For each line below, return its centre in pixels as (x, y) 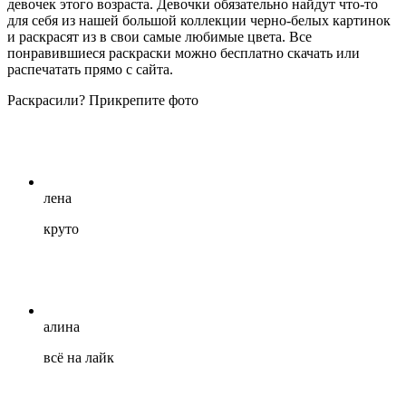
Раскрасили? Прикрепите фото (103, 101)
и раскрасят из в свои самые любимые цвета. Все (159, 37)
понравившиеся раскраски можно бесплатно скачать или (184, 53)
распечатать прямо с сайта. (90, 70)
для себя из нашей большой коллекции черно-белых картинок (199, 21)
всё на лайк (79, 358)
